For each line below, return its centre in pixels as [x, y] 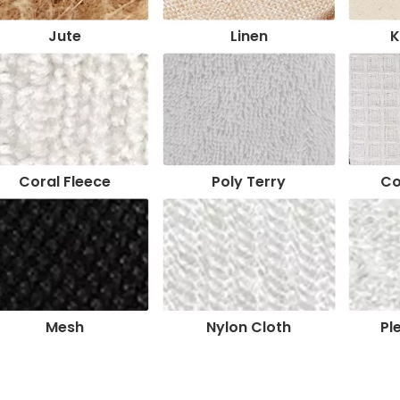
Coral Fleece [64, 182]
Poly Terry [249, 182]
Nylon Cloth [249, 328]
